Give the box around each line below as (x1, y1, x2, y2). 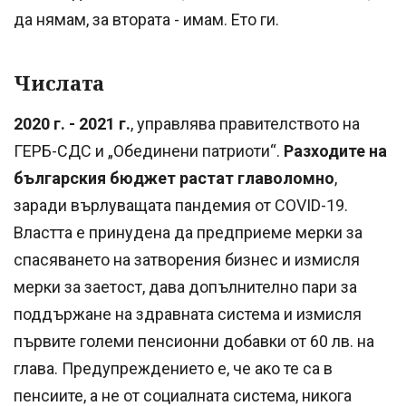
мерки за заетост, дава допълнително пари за (14, 277, 357, 297)
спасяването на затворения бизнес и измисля (14, 250, 360, 270)
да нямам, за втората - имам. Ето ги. (14, 9, 279, 29)
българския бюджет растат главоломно (14, 169, 334, 188)
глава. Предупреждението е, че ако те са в (14, 359, 333, 379)
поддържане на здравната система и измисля (14, 304, 362, 324)
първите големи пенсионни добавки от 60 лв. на (14, 332, 374, 352)
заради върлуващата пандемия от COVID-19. (14, 196, 348, 216)
